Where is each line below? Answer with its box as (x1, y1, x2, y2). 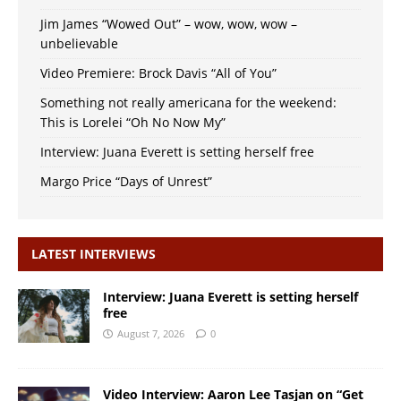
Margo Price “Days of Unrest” (40, 172, 212, 190)
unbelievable (40, 34, 118, 52)
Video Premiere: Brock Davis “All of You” (40, 64, 277, 81)
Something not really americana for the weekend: (40, 93, 337, 111)
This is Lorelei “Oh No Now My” (40, 113, 226, 131)
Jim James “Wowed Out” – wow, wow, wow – (40, 14, 297, 32)
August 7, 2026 (117, 326, 184, 340)
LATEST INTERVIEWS (31, 244, 156, 262)
